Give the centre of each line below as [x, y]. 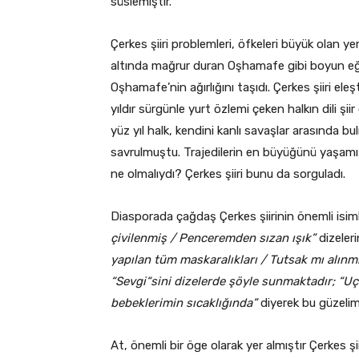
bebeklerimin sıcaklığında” [184, 303]
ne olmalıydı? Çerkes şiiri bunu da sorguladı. [228, 173]
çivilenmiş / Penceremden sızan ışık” [213, 238]
